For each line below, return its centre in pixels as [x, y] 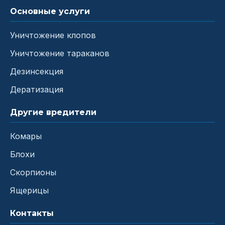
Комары [26, 136]
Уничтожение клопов [53, 35]
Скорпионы [33, 172]
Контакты [32, 213]
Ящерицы [29, 190]
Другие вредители [53, 112]
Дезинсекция [37, 71]
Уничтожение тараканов [60, 53]
